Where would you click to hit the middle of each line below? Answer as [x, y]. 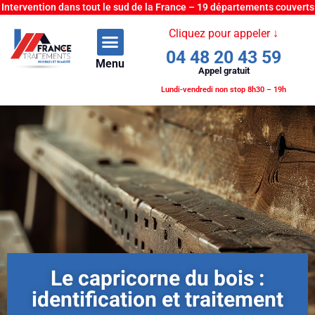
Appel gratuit [224, 71]
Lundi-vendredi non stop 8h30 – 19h [224, 89]
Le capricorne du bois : [157, 279]
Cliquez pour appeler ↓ [224, 33]
